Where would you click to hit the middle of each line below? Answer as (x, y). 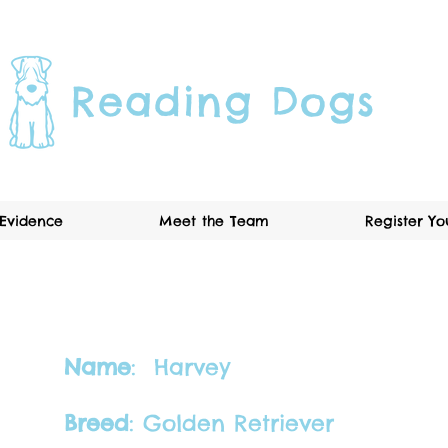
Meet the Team (214, 221)
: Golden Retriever (231, 423)
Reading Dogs (223, 101)
